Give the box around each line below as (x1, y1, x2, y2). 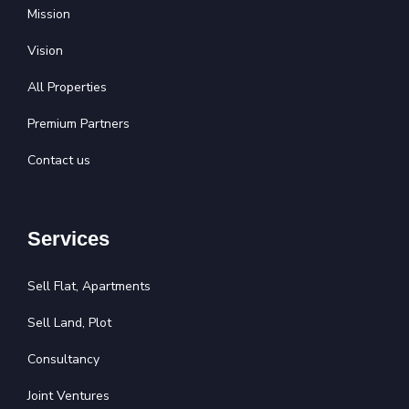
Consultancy (27, 350, 100, 368)
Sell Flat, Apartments (27, 277, 151, 295)
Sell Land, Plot (27, 313, 111, 331)
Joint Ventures (27, 386, 110, 404)
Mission (27, 5, 70, 23)
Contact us (27, 151, 90, 169)
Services (27, 226, 110, 250)
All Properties (27, 78, 107, 96)
